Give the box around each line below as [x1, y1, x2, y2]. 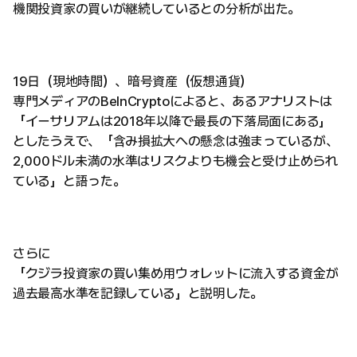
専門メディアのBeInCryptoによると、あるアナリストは [13, 93, 332, 109]
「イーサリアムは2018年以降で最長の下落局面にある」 [13, 113, 331, 129]
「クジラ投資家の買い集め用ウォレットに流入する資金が [13, 265, 339, 281]
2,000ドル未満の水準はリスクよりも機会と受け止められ [13, 153, 338, 169]
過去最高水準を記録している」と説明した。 [13, 285, 263, 301]
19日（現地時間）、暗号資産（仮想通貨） [13, 73, 253, 89]
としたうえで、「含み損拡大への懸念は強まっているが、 [13, 133, 339, 149]
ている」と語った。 [13, 173, 126, 189]
